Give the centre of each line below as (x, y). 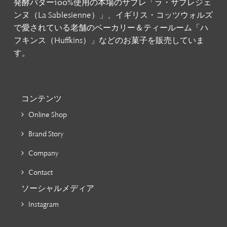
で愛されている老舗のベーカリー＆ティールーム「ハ (111, 28)
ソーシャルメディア (58, 189)
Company (44, 154)
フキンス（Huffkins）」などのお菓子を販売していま (109, 41)
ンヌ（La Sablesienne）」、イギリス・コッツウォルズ (113, 15)
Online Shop (48, 115)
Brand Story (46, 134)
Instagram (44, 205)
